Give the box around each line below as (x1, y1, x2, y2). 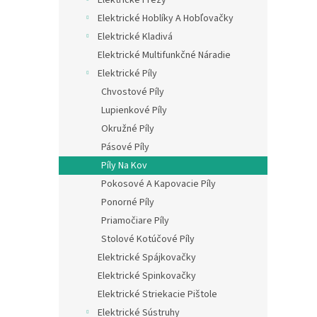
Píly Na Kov (101, 158, 147, 173)
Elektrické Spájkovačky (98, 250, 196, 265)
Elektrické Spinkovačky (98, 268, 196, 283)
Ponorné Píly (101, 195, 154, 209)
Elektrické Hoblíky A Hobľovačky (98, 11, 234, 25)
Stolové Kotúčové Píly (101, 231, 195, 246)
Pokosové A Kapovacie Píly (101, 176, 216, 191)
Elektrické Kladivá (98, 29, 173, 44)
